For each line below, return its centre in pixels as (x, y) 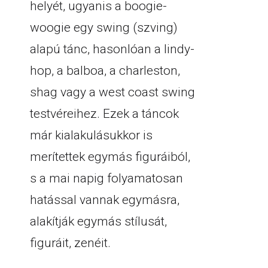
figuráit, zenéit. (70, 243)
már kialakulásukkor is (91, 135)
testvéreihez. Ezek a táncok (104, 114)
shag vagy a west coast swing (112, 92)
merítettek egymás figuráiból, (110, 157)
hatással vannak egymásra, (105, 200)
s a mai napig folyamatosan (106, 178)
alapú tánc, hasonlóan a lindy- (112, 49)
